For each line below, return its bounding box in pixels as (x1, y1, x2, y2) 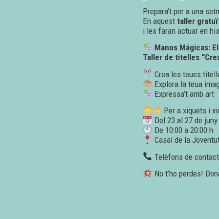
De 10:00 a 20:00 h (152, 125, 213, 135)
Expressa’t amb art (152, 88, 214, 99)
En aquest (143, 16, 177, 26)
